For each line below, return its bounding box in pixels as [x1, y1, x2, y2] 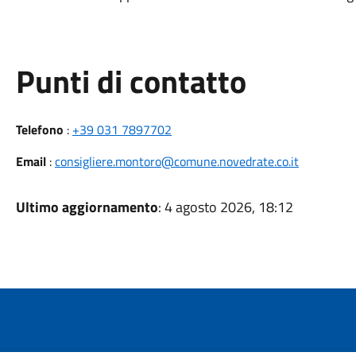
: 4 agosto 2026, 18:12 [157, 196, 293, 218]
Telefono [15, 120, 64, 139]
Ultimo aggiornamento [15, 196, 158, 218]
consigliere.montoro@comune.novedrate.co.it [54, 152, 299, 171]
